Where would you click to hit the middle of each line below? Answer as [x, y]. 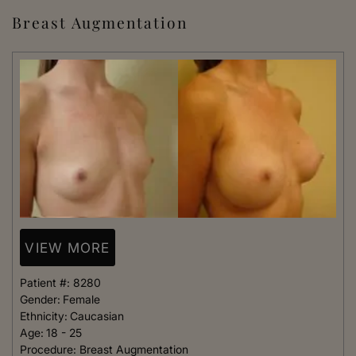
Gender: [40, 299]
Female [81, 299]
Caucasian [97, 316]
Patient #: [46, 282]
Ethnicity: [44, 316]
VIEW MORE [68, 248]
